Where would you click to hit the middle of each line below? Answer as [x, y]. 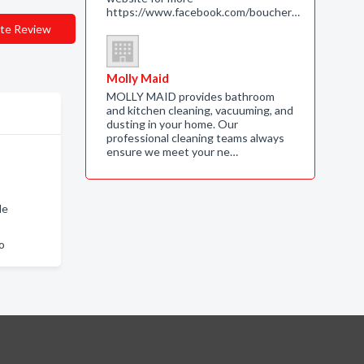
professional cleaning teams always [195, 138]
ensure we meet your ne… [172, 152]
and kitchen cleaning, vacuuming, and [199, 110]
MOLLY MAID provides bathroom [190, 96]
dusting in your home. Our [172, 124]
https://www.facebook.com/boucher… [203, 12]
